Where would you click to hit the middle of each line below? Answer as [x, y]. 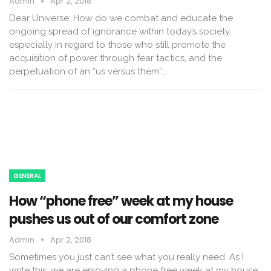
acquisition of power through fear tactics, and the [116, 58]
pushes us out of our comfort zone [114, 219]
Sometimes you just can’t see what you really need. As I [126, 257]
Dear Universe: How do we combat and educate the [121, 18]
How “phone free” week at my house [121, 201]
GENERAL [27, 175]
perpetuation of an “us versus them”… [87, 72]
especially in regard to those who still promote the [117, 45]
